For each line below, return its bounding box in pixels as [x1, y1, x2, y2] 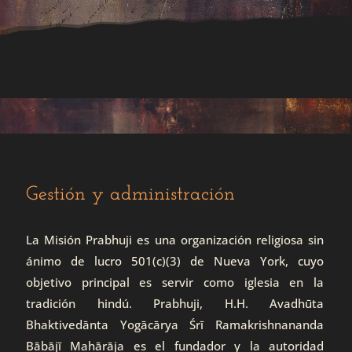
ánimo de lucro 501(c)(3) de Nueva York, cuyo [26, 253, 324, 269]
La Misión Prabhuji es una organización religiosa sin [26, 232, 324, 247]
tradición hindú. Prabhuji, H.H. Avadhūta [26, 295, 324, 311]
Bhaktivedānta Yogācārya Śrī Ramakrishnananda [26, 317, 324, 332]
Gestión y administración [26, 185, 235, 204]
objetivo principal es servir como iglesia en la [26, 274, 324, 290]
